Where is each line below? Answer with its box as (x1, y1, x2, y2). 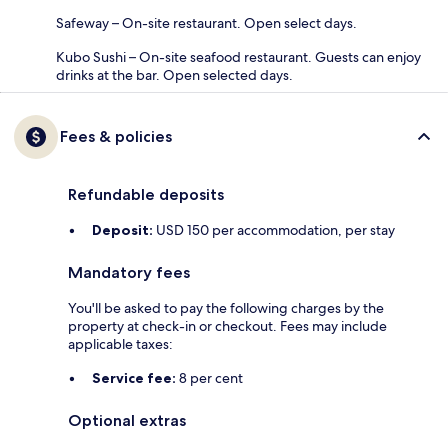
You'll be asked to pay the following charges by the (68, 299, 384, 318)
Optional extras (68, 411, 186, 431)
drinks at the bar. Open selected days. (56, 66, 293, 85)
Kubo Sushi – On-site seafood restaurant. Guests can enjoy (56, 48, 421, 67)
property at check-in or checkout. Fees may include (68, 317, 387, 336)
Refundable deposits (68, 185, 224, 205)
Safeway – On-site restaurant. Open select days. (56, 14, 357, 33)
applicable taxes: (68, 335, 173, 354)
